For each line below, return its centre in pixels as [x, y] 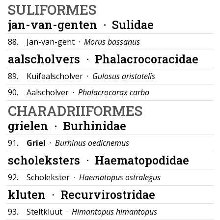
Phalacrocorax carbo [114, 92]
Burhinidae [95, 125]
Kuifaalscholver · [59, 76]
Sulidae [133, 24]
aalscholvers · [51, 59]
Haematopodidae [142, 160]
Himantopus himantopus [114, 212]
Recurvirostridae [108, 194]
